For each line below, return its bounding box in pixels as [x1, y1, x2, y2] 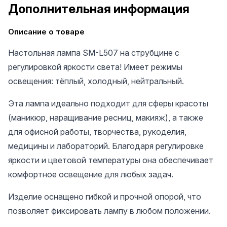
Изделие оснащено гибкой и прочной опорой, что [8, 192, 201, 202]
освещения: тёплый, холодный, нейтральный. [8, 76, 184, 86]
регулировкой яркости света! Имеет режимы [8, 62, 182, 72]
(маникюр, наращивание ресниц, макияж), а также [8, 112, 203, 123]
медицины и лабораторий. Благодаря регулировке [8, 141, 204, 151]
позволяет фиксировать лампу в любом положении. [8, 206, 211, 216]
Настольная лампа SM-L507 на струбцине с [8, 48, 179, 58]
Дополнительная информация [8, 2, 190, 16]
